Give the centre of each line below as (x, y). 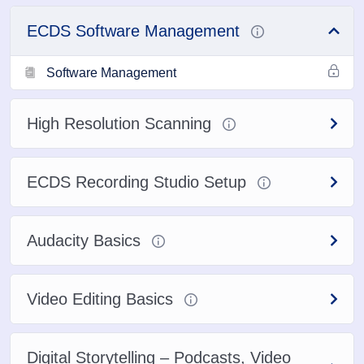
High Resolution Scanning (121, 124)
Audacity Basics (86, 241)
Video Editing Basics (102, 299)
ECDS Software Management (136, 31)
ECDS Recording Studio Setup (139, 182)
